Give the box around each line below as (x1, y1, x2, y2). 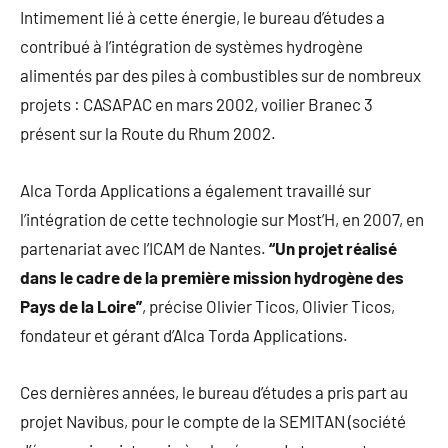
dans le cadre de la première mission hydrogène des (20, 267, 404, 288)
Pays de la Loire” (20, 296, 142, 317)
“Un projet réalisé (269, 238, 397, 259)
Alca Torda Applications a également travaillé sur (20, 180, 371, 201)
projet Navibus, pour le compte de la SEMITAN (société (20, 411, 406, 432)
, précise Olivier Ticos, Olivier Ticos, (142, 296, 395, 317)
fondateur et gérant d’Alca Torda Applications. (20, 325, 348, 346)
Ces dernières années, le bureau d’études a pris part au (20, 382, 408, 403)
